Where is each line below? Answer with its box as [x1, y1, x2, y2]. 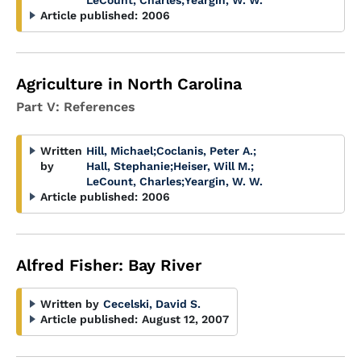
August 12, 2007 [142, 313, 229, 326]
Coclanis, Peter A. [156, 144, 253, 157]
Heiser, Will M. [173, 160, 251, 172]
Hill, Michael [86, 144, 153, 157]
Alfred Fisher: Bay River [16, 255, 201, 275]
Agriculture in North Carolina [16, 74, 242, 93]
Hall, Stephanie [86, 160, 170, 172]
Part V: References [16, 99, 135, 114]
